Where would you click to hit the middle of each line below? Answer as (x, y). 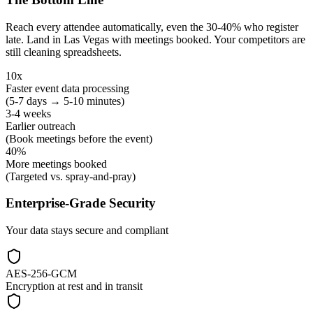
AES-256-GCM (41, 274)
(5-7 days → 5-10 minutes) (65, 101)
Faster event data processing (67, 88)
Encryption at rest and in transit (74, 286)
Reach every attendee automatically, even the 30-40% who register (152, 27)
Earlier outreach (41, 126)
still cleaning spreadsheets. (64, 52)
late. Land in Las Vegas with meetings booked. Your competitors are (155, 39)
